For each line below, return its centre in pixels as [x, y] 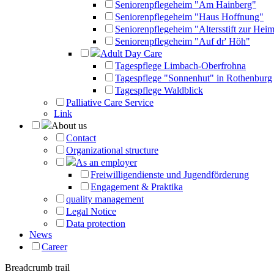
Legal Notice [91, 211]
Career [54, 247]
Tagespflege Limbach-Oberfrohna [180, 66]
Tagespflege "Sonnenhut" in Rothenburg [194, 78]
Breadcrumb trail [37, 268]
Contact [81, 138]
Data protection [96, 224]
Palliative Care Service [110, 102]
